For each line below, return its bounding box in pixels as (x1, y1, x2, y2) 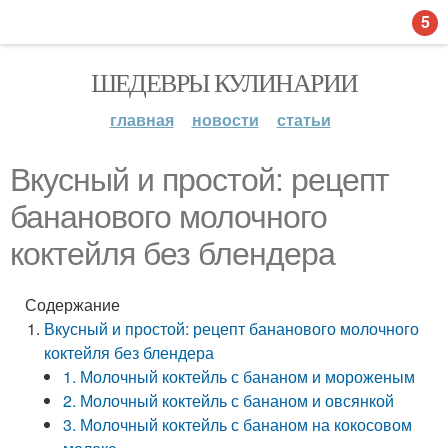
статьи (276, 108, 331, 131)
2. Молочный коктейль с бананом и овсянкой (63, 389, 395, 412)
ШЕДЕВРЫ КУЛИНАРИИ (90, 65, 358, 99)
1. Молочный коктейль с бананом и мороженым (63, 365, 416, 388)
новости (191, 108, 259, 131)
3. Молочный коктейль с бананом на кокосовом (63, 413, 413, 436)
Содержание (25, 293, 120, 316)
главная (109, 108, 174, 131)
